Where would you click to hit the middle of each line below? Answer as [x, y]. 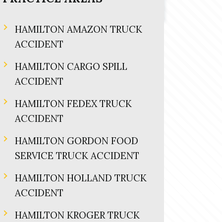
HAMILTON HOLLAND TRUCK [81, 178]
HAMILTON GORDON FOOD [77, 141]
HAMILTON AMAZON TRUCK [79, 29]
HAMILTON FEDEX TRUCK [73, 104]
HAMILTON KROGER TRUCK [77, 215]
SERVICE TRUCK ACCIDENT [77, 156]
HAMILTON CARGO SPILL [71, 66]
